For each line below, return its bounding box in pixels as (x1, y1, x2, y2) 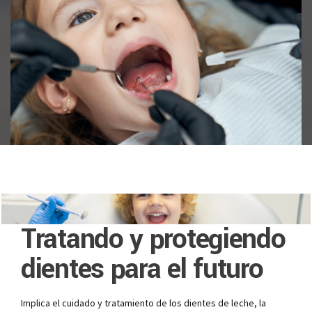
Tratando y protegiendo (21, 219, 286, 258)
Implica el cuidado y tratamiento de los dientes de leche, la (21, 297, 266, 310)
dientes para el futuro (21, 249, 263, 288)
